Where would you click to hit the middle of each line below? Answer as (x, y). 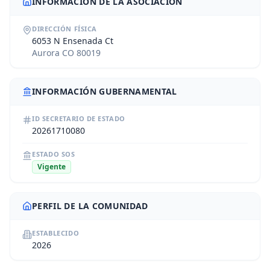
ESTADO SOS (54, 154)
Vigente (52, 167)
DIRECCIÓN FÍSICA (64, 29)
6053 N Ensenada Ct (73, 41)
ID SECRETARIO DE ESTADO (79, 118)
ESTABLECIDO (56, 233)
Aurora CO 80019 (66, 53)
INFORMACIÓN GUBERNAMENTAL (105, 91)
